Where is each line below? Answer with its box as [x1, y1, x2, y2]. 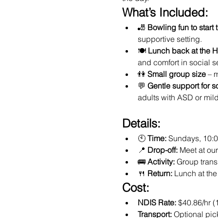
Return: [147, 168, 172, 178]
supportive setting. [137, 34, 202, 44]
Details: [122, 116, 161, 130]
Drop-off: [147, 145, 178, 155]
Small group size [147, 69, 206, 79]
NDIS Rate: [137, 198, 176, 207]
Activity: [147, 157, 175, 166]
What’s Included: [122, 5, 208, 19]
